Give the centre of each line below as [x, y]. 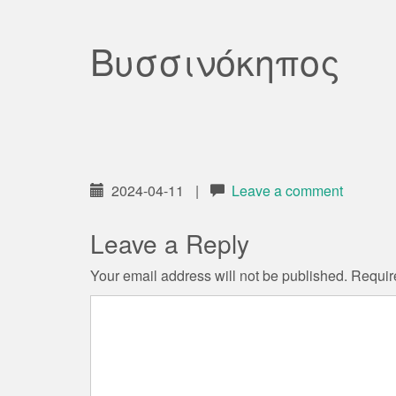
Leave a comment [287, 190]
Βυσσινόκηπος [215, 61]
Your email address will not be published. [219, 275]
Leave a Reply [170, 243]
